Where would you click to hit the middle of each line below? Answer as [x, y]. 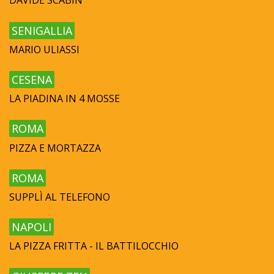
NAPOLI [31, 227]
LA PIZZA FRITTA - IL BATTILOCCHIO [94, 246]
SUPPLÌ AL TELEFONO [60, 197]
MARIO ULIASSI [44, 49]
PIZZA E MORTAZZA [55, 148]
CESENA [32, 80]
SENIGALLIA [42, 30]
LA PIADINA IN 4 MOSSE [65, 99]
